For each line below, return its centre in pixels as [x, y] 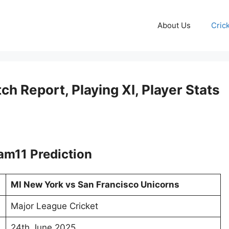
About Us [174, 25]
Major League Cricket [54, 206]
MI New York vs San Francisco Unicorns [95, 185]
